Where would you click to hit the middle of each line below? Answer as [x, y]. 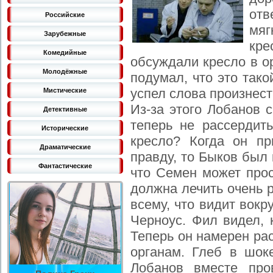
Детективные [65, 109]
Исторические [65, 128]
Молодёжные [65, 71]
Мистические [65, 90]
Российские [65, 15]
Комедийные [65, 52]
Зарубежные [65, 34]
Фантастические [65, 166]
